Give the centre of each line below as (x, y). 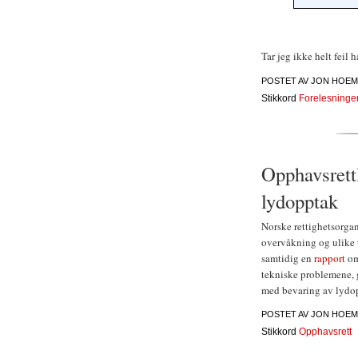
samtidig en (288, 258)
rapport (330, 258)
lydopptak (300, 201)
